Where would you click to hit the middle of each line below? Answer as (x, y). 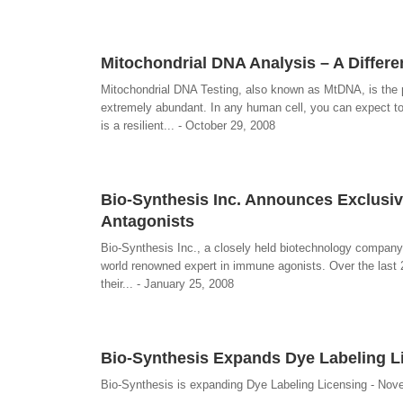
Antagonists (148, 221)
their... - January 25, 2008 (167, 284)
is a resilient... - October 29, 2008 (188, 125)
